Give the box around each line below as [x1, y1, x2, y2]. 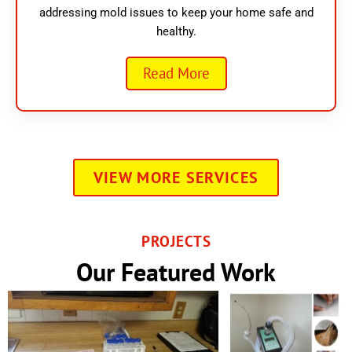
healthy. [156, 24, 196, 39]
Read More [142, 64, 210, 83]
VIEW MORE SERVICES [93, 167, 259, 189]
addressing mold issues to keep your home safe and [38, 5, 313, 20]
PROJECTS [141, 232, 211, 251]
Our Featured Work [76, 255, 276, 288]
